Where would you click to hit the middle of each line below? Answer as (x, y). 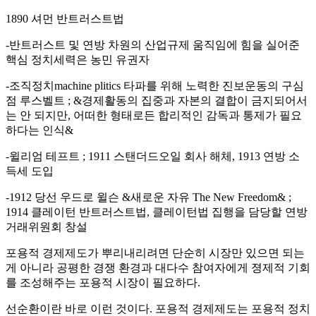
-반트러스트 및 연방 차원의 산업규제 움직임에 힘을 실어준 (153, 44)
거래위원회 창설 (47, 226)
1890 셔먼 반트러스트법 (65, 18)
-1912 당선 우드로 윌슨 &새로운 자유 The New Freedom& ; (148, 197)
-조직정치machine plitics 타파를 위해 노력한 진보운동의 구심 (155, 85)
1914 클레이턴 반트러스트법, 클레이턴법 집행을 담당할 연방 (157, 212)
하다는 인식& (39, 130)
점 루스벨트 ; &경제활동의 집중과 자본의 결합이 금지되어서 (157, 100)
